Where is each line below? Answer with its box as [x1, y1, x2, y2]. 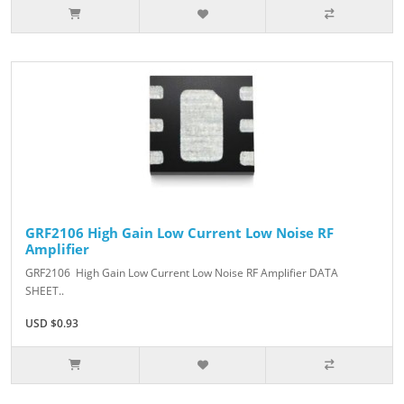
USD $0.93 [25, 316, 78, 332]
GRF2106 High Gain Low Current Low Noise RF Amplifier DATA [25, 265, 338, 281]
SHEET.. [25, 283, 64, 299]
